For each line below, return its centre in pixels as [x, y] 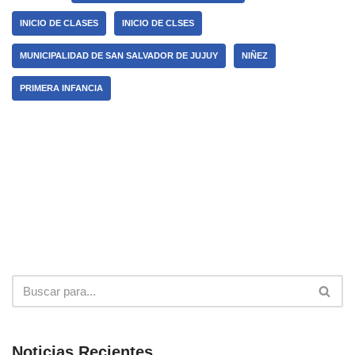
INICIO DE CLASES [59, 23]
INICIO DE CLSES [158, 23]
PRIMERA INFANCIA [61, 88]
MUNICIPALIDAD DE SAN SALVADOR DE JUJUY [119, 56]
